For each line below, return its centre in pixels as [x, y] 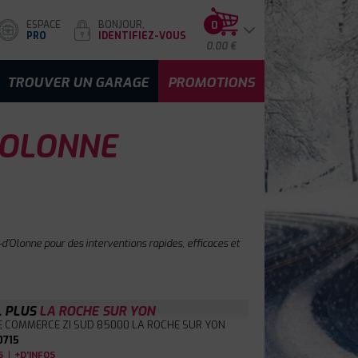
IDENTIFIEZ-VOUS [142, 36]
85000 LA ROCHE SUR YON [161, 325]
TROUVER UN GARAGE [78, 82]
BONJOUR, [121, 24]
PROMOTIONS [211, 82]
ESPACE [44, 24]
